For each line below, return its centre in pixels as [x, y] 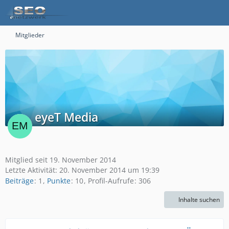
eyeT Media [66, 117]
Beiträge [19, 181]
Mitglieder [30, 35]
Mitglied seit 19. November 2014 [61, 160]
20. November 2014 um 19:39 [109, 170]
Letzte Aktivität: [32, 170]
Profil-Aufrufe [111, 181]
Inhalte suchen [199, 200]
